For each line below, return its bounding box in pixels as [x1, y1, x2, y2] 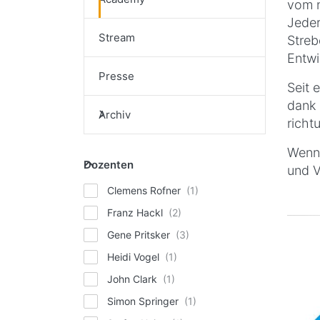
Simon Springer [107, 294, 182, 307]
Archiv [99, 107, 131, 121]
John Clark [107, 272, 161, 285]
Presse [99, 69, 134, 83]
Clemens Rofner [107, 184, 184, 196]
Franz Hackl [107, 206, 166, 219]
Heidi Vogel [107, 250, 163, 263]
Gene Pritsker [107, 228, 174, 241]
